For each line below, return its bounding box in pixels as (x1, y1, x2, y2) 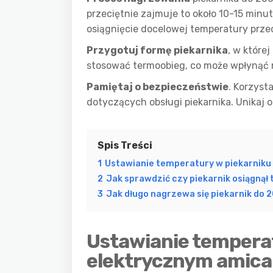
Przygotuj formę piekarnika (87, 44, 228, 56)
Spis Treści (97, 140, 152, 151)
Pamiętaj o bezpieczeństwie (87, 81, 229, 93)
